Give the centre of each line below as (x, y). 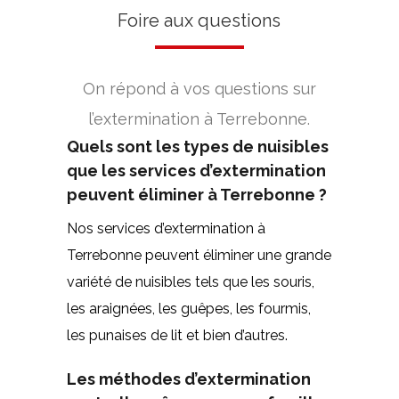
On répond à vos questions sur (199, 88)
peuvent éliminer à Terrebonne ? (196, 194)
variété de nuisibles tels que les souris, (190, 281)
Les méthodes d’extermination (188, 379)
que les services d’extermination (196, 170)
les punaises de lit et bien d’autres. (177, 335)
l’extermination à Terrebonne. (199, 118)
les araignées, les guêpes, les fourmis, (188, 308)
